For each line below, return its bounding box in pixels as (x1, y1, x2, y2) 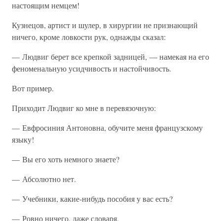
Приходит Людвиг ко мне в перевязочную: (12, 103, 156, 113)
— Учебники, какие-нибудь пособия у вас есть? (12, 193, 173, 204)
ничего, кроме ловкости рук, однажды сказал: (12, 32, 166, 42)
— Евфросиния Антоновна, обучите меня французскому (12, 122, 203, 133)
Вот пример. (12, 83, 54, 93)
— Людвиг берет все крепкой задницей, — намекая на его (12, 51, 209, 62)
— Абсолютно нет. (12, 174, 76, 184)
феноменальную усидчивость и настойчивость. (12, 63, 171, 74)
